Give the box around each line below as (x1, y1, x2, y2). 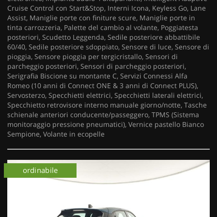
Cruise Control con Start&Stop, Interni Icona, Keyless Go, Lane (7, 3, 206, 13)
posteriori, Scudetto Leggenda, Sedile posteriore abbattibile (7, 32, 200, 42)
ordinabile (22, 165, 58, 175)
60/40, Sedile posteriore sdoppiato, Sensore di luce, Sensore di (7, 42, 209, 51)
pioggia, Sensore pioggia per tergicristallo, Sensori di (7, 52, 178, 61)
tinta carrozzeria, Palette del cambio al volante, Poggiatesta (7, 23, 198, 32)
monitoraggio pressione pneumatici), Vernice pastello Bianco (7, 120, 204, 129)
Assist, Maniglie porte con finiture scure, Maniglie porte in (7, 13, 195, 22)
